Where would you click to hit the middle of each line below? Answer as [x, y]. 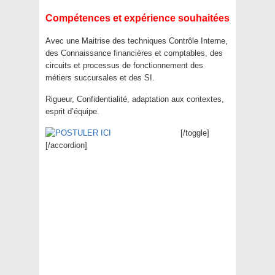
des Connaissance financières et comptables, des [134, 53]
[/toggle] [195, 133]
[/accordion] [66, 145]
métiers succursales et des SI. [100, 78]
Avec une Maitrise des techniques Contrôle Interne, [137, 41]
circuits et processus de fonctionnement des [124, 65]
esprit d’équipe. [72, 111]
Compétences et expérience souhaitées [137, 18]
